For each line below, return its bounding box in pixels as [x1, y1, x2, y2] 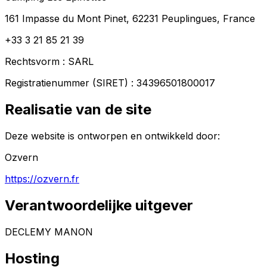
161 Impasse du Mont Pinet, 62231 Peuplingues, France [5, 13, 255, 25]
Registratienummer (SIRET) [5, 77, 128, 89]
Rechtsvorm [5, 55, 60, 68]
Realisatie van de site [5, 100, 151, 118]
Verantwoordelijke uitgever [5, 196, 193, 214]
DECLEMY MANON [5, 225, 93, 238]
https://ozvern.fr [5, 172, 79, 185]
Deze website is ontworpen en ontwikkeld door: [5, 129, 220, 142]
